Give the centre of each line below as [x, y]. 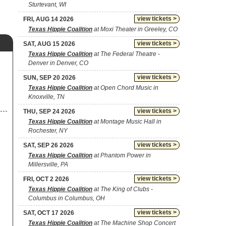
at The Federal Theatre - [126, 54]
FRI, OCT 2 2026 [46, 179]
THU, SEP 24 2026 [49, 111]
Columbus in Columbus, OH [67, 198]
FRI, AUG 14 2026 [48, 19]
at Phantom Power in [122, 155]
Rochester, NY [48, 131]
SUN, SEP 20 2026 [49, 78]
